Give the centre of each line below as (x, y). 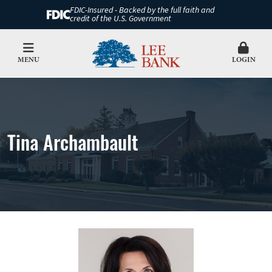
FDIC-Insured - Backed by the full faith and (142, 10)
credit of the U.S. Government (120, 19)
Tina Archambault (73, 141)
